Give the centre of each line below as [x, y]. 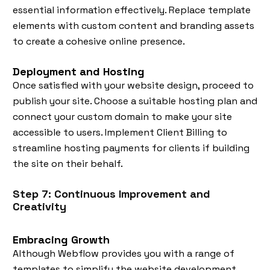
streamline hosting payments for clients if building [131, 148]
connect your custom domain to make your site [122, 117]
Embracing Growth [61, 240]
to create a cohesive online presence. [99, 42]
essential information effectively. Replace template [132, 10]
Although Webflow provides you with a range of [124, 254]
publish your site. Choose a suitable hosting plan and [135, 101]
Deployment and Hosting [79, 72]
